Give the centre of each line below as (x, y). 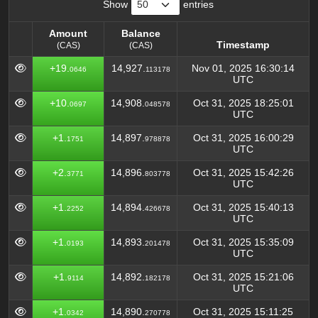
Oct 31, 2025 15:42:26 (243, 172)
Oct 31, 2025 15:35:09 (243, 242)
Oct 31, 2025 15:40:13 (243, 207)
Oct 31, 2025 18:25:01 (243, 103)
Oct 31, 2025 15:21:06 (243, 277)
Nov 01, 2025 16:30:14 (243, 68)
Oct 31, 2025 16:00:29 (243, 138)
